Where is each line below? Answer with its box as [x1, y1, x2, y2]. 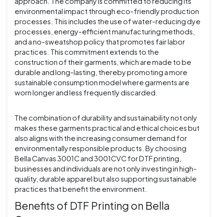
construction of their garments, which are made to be [15, 58, 191, 67]
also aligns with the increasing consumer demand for [15, 134, 187, 143]
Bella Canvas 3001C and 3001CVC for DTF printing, [15, 154, 181, 163]
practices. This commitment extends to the [15, 47, 159, 57]
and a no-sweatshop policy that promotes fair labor [15, 37, 185, 46]
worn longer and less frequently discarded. [15, 88, 158, 97]
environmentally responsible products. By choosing [15, 144, 186, 153]
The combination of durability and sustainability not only [15, 113, 197, 123]
